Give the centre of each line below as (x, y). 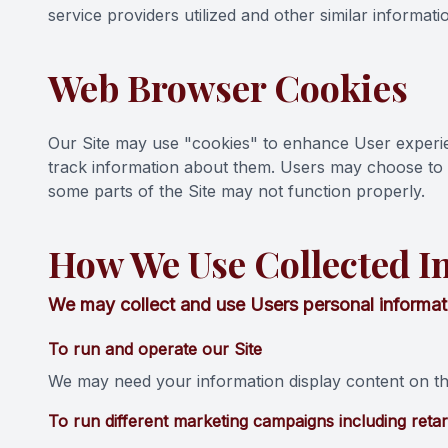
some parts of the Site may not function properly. (236, 191)
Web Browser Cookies (228, 87)
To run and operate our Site (155, 349)
